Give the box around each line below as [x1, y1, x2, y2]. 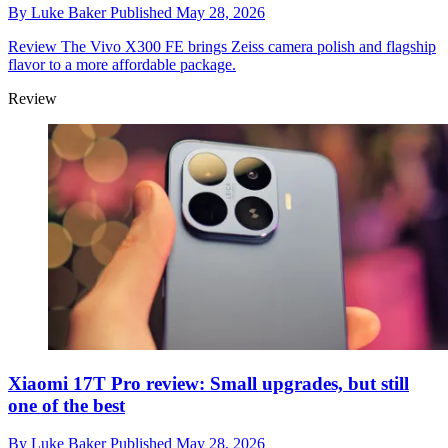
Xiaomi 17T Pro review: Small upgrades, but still [8, 372, 409, 394]
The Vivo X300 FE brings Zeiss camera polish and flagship [57, 38, 436, 56]
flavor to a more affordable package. [8, 56, 236, 74]
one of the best [8, 394, 125, 416]
